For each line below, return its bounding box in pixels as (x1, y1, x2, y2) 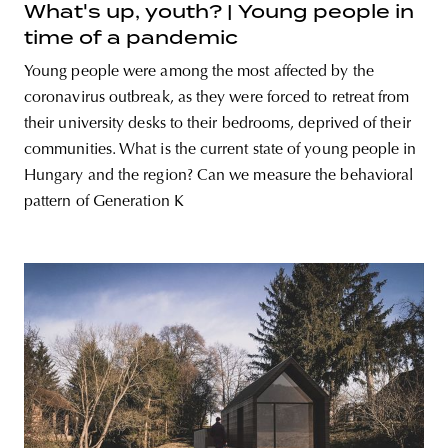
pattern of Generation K (24, 194, 184, 211)
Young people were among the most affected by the (24, 64, 374, 81)
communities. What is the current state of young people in (24, 142, 417, 159)
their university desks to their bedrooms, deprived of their (24, 116, 411, 133)
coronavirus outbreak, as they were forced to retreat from (24, 90, 410, 107)
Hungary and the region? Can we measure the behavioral (24, 168, 414, 185)
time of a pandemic (24, 27, 238, 49)
